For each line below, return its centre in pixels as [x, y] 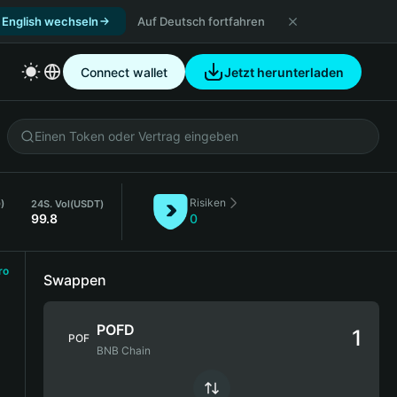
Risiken [208, 202]
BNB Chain [124, 350]
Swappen [75, 280]
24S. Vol [51, 204]
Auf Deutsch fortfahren [201, 21]
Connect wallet [124, 72]
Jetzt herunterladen [284, 72]
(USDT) [87, 204]
